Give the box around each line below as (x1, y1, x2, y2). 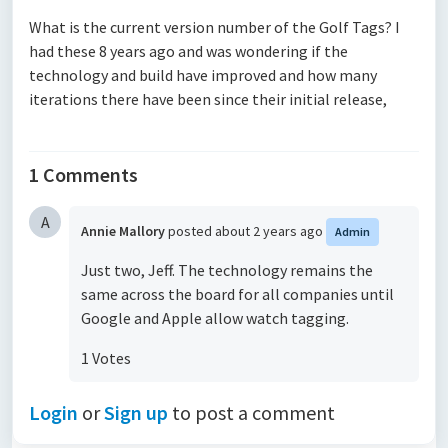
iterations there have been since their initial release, (29, 89, 387, 109)
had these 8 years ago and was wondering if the (29, 41, 348, 61)
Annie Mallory (81, 222, 165, 240)
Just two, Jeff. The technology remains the (81, 260, 373, 280)
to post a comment (168, 400, 335, 425)
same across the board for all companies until (81, 284, 394, 304)
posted (168, 222, 215, 240)
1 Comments (29, 162, 138, 187)
